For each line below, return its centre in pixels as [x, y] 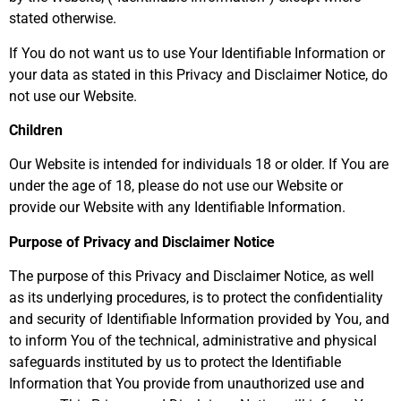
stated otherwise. [63, 19]
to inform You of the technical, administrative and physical [193, 341]
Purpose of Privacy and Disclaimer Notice [142, 242]
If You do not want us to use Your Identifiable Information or [197, 53]
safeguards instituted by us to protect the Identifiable [175, 363]
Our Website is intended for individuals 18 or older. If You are [199, 165]
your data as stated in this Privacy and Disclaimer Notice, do [198, 74]
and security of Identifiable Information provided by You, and [199, 320]
